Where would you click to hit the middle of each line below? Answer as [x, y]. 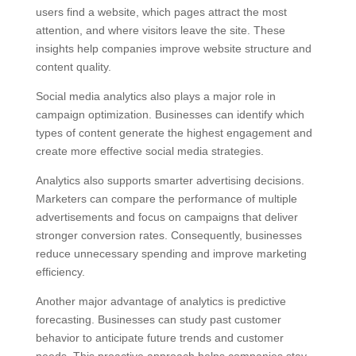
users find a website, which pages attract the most [161, 12]
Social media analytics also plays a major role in [155, 97]
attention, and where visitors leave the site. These [160, 31]
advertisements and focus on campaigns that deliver [166, 217]
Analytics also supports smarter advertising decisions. [170, 181]
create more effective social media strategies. [149, 151]
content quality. [73, 67]
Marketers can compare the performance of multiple [166, 199]
